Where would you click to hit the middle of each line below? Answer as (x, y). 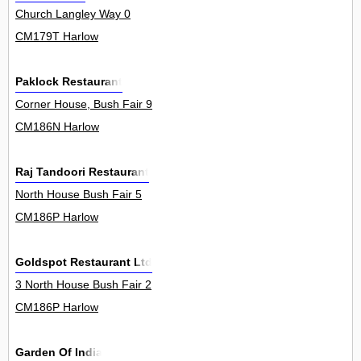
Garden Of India (59, 353)
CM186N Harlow (57, 127)
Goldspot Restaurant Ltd (84, 262)
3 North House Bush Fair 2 (83, 285)
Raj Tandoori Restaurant (82, 172)
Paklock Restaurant (69, 82)
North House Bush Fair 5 (79, 195)
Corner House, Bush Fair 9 (84, 104)
